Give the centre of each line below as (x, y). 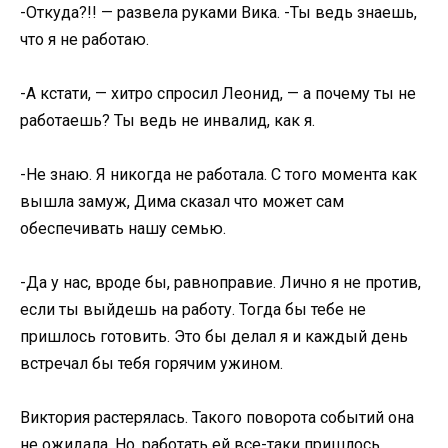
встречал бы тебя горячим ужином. (151, 364)
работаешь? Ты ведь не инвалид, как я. (167, 120)
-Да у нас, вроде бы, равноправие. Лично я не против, (220, 283)
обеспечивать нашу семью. (123, 228)
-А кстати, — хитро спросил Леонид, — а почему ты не (218, 93)
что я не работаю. (84, 39)
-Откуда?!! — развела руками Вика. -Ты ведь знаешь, (218, 12)
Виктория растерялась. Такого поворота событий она (217, 418)
